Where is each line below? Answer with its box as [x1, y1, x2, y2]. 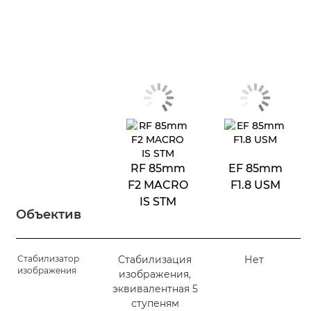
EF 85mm [228, 161, 283, 175]
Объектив [16, 206, 81, 222]
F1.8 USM [230, 178, 280, 192]
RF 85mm [130, 161, 185, 175]
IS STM [139, 194, 176, 208]
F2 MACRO [127, 178, 188, 192]
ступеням [131, 296, 179, 310]
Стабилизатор [17, 253, 79, 264]
